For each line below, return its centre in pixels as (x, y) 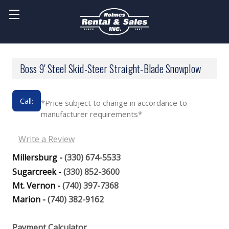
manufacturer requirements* (91, 114)
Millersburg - (38, 158)
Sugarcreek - (38, 171)
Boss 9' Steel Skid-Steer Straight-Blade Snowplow (110, 69)
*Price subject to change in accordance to (114, 103)
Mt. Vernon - (37, 186)
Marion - (30, 200)
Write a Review (47, 139)
